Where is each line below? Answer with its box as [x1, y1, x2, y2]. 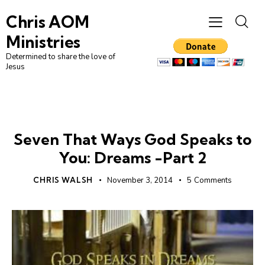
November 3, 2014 [107, 175, 173, 186]
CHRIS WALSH [33, 175, 93, 185]
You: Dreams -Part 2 [59, 148, 206, 168]
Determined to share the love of [6, 51, 115, 63]
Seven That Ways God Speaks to [13, 130, 252, 150]
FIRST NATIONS [103, 113, 162, 122]
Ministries [6, 32, 80, 53]
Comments [193, 175, 232, 186]
